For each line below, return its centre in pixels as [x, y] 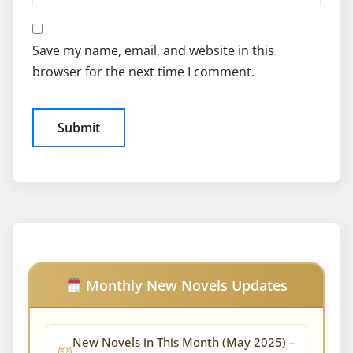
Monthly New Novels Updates [184, 285]
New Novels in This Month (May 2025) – [184, 342]
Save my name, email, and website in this [153, 50]
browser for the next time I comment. [143, 71]
